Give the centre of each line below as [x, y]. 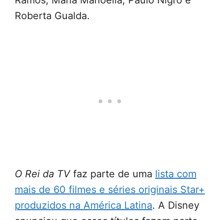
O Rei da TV [42, 174]
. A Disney [176, 206]
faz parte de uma [113, 174]
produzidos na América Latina [83, 206]
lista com [176, 174]
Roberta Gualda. [52, 16]
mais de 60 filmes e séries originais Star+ [110, 190]
